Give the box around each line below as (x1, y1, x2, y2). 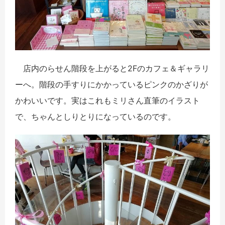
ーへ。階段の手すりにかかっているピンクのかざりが (15, 79, 208, 89)
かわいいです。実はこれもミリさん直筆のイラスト (15, 95, 200, 105)
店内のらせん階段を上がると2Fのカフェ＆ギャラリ (15, 63, 209, 73)
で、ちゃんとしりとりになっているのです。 (15, 111, 176, 122)
